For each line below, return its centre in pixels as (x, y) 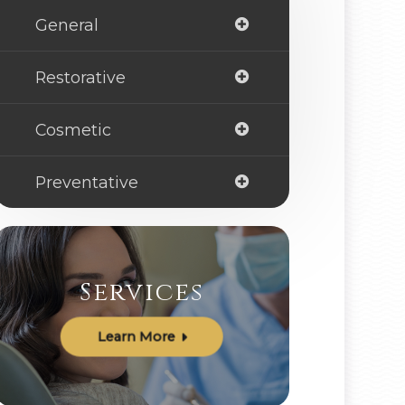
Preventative (86, 183)
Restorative (80, 78)
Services (142, 292)
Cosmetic (73, 130)
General (66, 25)
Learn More (136, 337)
